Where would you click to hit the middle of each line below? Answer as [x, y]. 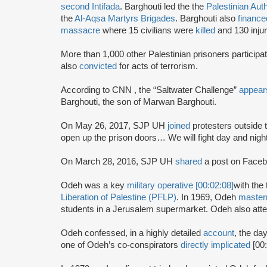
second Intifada [90, 6]
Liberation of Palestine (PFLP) [119, 197]
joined [180, 125]
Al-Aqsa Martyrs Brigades [125, 18]
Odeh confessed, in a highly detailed [132, 233]
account [219, 233]
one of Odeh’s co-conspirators [121, 245]
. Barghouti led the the [163, 6]
